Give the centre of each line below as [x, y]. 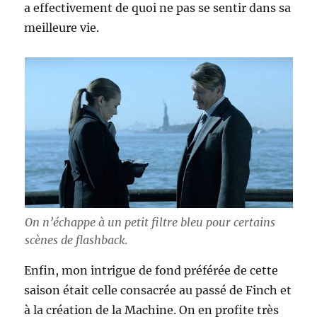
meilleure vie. [62, 27]
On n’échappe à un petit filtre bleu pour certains [150, 223]
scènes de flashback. [76, 240]
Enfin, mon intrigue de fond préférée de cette [151, 271]
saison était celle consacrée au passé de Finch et [158, 290]
